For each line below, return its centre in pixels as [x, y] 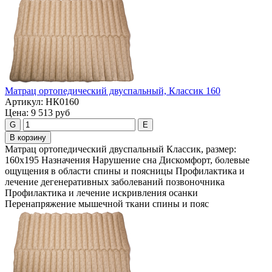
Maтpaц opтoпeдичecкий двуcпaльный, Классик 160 [113, 91]
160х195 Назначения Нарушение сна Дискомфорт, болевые [127, 160]
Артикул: [24, 102]
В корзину [28, 138]
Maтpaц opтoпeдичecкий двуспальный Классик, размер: [121, 149]
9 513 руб [50, 113]
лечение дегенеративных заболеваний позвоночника [115, 182]
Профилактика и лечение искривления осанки [101, 193]
